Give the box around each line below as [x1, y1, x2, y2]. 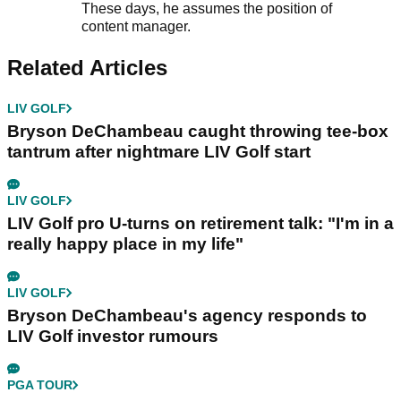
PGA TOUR [7, 377, 73, 392]
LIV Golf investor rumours [7, 326, 218, 346]
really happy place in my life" [7, 234, 243, 253]
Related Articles [7, 55, 167, 80]
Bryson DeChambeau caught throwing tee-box [7, 121, 388, 141]
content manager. [81, 18, 194, 34]
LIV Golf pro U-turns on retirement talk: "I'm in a [7, 213, 394, 233]
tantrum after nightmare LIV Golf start [7, 141, 311, 161]
